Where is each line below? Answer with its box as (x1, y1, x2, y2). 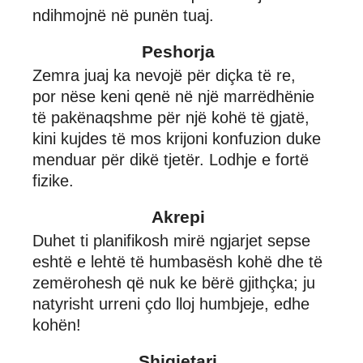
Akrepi (151, 207, 205, 226)
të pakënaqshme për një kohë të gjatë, (32, 108, 310, 126)
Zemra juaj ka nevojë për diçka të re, (32, 66, 296, 84)
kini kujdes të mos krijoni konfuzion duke (32, 129, 321, 147)
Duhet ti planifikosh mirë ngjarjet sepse (32, 231, 310, 250)
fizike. (32, 171, 74, 190)
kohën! (32, 315, 81, 334)
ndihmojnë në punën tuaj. (32, 6, 214, 24)
